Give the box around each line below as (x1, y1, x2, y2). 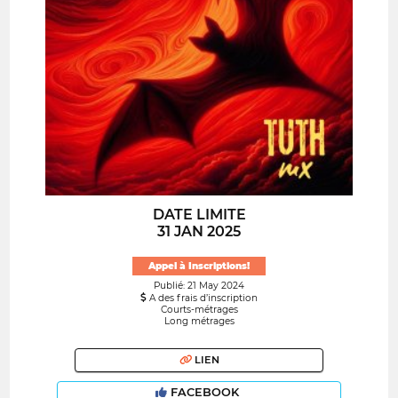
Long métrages (163, 314, 235, 327)
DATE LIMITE (152, 206, 246, 224)
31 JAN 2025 (157, 223, 241, 241)
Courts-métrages (160, 303, 238, 315)
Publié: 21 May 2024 (154, 279, 244, 291)
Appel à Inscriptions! (148, 259, 250, 272)
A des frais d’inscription (147, 291, 258, 304)
